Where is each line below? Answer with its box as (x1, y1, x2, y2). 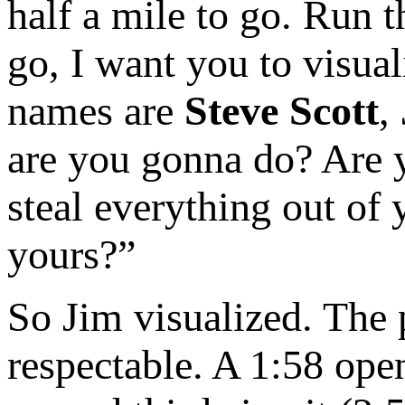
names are (7, 88, 184, 135)
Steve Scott (184, 88, 379, 135)
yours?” (7, 231, 136, 278)
